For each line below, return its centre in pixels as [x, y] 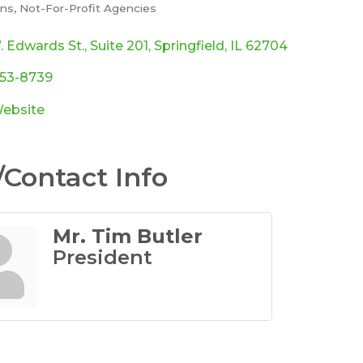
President [103, 257]
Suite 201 [120, 45]
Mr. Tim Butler [128, 236]
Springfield [190, 45]
